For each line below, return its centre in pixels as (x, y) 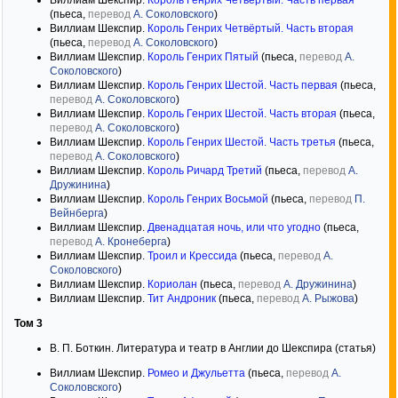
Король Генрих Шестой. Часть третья (242, 142)
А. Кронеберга (131, 242)
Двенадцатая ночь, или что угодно (234, 227)
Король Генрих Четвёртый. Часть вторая (251, 28)
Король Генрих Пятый (203, 57)
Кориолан (172, 284)
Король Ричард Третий (205, 171)
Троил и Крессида (192, 256)
